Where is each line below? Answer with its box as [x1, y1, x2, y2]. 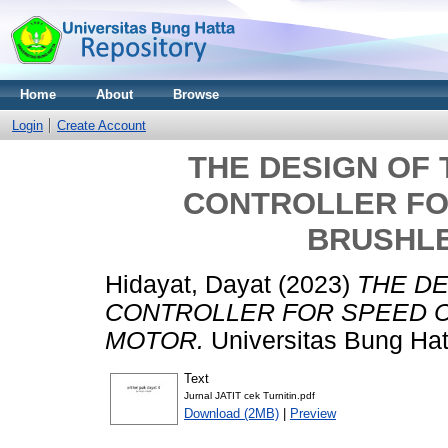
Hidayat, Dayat [105, 270, 271, 298]
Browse [173, 87, 219, 102]
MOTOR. [105, 326, 204, 354]
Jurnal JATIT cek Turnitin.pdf [184, 389, 315, 401]
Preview [290, 405, 336, 421]
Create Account [57, 118, 146, 133]
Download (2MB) [184, 405, 279, 421]
